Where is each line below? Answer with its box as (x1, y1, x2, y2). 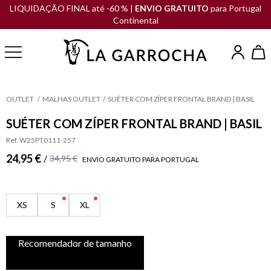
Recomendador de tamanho (18, 237, 132, 249)
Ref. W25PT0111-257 (6, 135, 76, 145)
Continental (113, 15, 158, 25)
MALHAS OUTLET (42, 94, 100, 103)
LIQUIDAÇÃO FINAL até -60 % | (10, 3, 135, 13)
